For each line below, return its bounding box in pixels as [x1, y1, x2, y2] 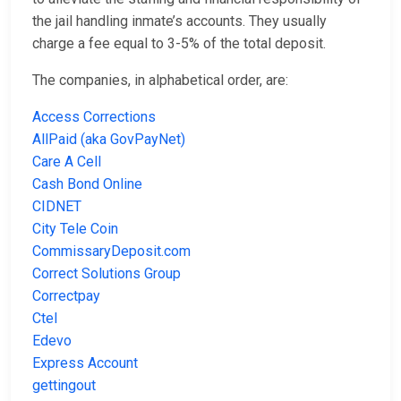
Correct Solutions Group [32, 265, 181, 283]
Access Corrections [32, 108, 156, 126]
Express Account [32, 354, 138, 372]
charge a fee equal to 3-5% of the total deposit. [32, 35, 326, 53]
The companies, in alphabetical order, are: [32, 72, 288, 90]
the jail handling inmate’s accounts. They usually [32, 13, 327, 30]
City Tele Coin [32, 220, 118, 238]
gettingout [32, 377, 96, 395]
